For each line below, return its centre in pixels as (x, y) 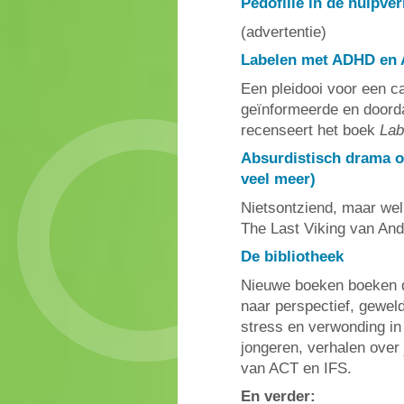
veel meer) (278, 179)
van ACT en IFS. (296, 368)
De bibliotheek (292, 257)
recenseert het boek (310, 130)
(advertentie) (284, 32)
